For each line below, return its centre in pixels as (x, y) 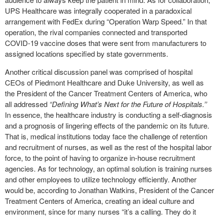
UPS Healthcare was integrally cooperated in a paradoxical (98, 11)
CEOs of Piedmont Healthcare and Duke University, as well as (104, 82)
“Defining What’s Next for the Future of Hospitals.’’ (128, 104)
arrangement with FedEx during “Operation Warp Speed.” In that (106, 21)
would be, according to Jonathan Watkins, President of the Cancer (109, 190)
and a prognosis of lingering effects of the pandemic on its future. (107, 125)
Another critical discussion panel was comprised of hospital (99, 72)
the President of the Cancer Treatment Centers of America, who (106, 93)
